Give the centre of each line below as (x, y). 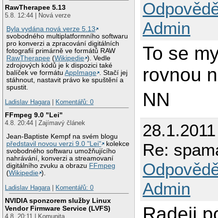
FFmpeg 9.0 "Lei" (34, 115)
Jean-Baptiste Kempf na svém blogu (62, 137)
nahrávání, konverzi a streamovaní (60, 159)
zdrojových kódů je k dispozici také (60, 66)
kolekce (117, 144)
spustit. (18, 88)
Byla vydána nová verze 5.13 (51, 29)
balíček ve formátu (36, 73)
